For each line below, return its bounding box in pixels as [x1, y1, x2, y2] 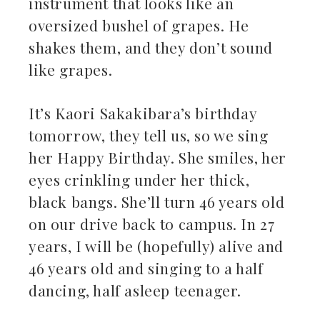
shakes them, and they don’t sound [29, 36, 273, 57]
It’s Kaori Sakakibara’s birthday [29, 102, 257, 123]
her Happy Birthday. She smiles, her [29, 146, 287, 167]
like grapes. [29, 59, 113, 79]
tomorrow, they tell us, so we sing [29, 124, 269, 145]
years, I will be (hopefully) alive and [29, 235, 284, 256]
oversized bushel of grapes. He [29, 14, 250, 35]
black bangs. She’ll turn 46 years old [29, 191, 285, 211]
